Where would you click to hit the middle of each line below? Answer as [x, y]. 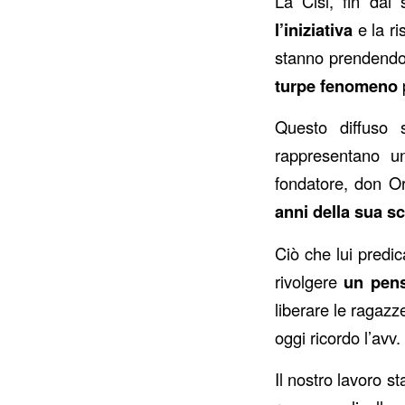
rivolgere [310, 281]
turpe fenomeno [336, 85]
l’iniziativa [314, 29]
